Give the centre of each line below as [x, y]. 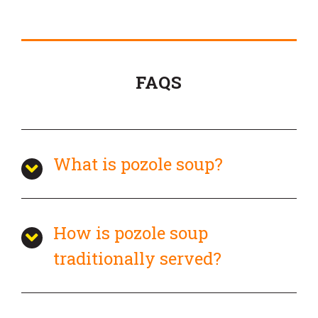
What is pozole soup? [138, 164]
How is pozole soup [131, 233]
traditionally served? [137, 258]
